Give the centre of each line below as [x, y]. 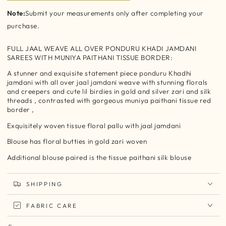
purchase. [23, 26]
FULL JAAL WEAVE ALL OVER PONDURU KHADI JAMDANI [102, 48]
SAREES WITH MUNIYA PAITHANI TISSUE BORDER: [90, 57]
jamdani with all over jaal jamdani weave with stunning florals [107, 82]
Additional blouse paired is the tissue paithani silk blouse [99, 157]
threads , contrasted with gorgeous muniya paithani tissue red [109, 100]
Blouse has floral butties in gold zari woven [77, 141]
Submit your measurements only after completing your [115, 13]
